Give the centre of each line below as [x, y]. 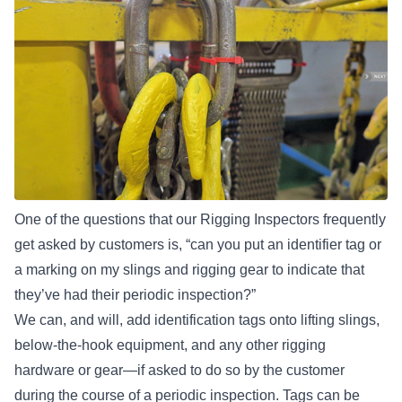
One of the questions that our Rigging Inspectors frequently [200, 220]
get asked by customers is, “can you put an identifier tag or [198, 245]
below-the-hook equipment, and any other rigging [170, 345]
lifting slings [338, 320]
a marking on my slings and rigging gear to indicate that [189, 270]
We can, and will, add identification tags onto [157, 320]
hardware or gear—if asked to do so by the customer [179, 371]
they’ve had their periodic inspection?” [135, 295]
